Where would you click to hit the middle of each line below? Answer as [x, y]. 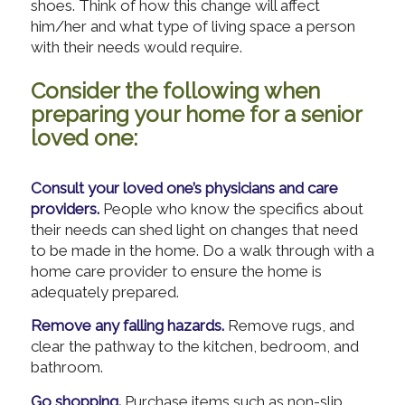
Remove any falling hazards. [127, 326]
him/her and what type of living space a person [193, 26]
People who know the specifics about [231, 209]
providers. [65, 209]
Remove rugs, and [289, 326]
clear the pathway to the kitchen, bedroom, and [194, 347]
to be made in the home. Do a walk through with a [202, 250]
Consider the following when [175, 91]
